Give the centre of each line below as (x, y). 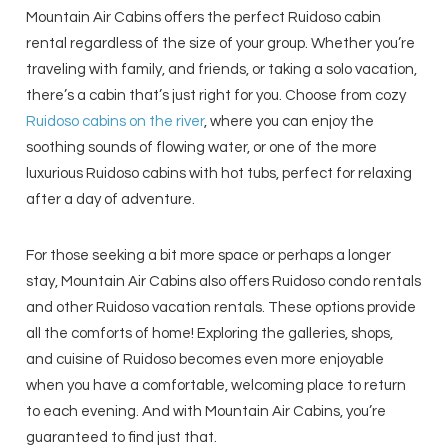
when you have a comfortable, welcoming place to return (216, 386)
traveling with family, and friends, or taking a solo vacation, (222, 70)
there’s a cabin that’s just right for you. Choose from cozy (216, 96)
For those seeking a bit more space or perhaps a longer (209, 256)
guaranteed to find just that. (122, 438)
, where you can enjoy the (289, 122)
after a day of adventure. (111, 200)
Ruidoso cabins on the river (115, 122)
